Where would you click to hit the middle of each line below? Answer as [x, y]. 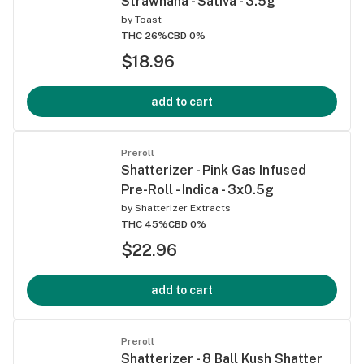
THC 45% [145, 224]
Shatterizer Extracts [183, 208]
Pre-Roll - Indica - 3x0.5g [197, 189]
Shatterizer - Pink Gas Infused [214, 170]
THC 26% [144, 35]
